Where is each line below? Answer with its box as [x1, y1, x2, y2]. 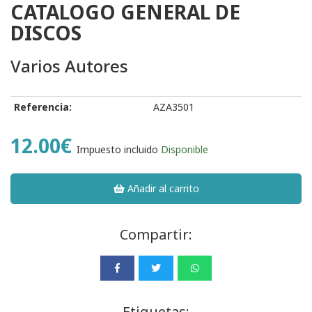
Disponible [161, 142, 208, 156]
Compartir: [120, 224, 192, 244]
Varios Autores [10, 54, 128, 77]
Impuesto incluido [77, 142, 158, 156]
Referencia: [14, 100, 72, 114]
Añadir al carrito [125, 181, 200, 195]
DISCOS [10, 19, 81, 46]
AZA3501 [153, 100, 194, 114]
